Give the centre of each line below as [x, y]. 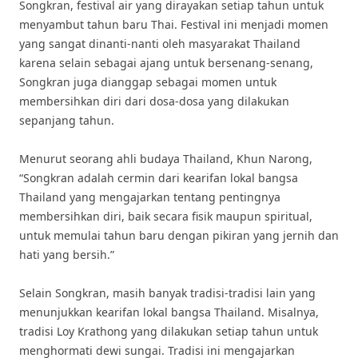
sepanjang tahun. [67, 120]
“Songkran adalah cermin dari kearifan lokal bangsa [159, 178]
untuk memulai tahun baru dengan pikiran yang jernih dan [179, 235]
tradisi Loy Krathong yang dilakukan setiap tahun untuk [169, 331]
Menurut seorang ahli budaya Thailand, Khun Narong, [166, 159]
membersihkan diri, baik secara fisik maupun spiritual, [166, 216]
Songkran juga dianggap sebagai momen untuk [148, 82]
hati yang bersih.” [67, 255]
